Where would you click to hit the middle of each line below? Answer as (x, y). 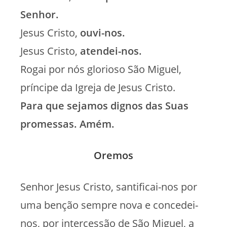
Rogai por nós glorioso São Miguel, (101, 69)
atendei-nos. (111, 51)
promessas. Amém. (67, 124)
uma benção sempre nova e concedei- (109, 205)
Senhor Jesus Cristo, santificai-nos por (109, 186)
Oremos (113, 155)
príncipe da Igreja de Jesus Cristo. (98, 87)
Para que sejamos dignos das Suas (104, 105)
